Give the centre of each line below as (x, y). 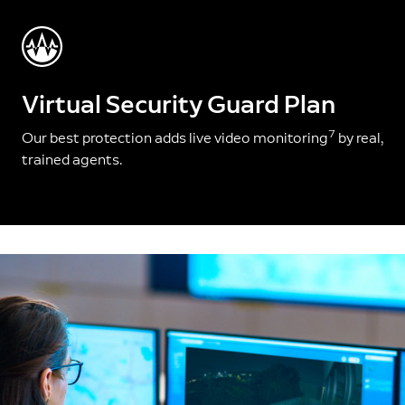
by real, (359, 137)
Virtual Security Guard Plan (179, 104)
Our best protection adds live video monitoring (175, 137)
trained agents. (72, 159)
